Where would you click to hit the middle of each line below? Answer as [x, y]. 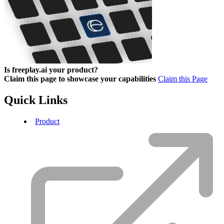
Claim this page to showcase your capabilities [80, 79]
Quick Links [36, 100]
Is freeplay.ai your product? [51, 70]
